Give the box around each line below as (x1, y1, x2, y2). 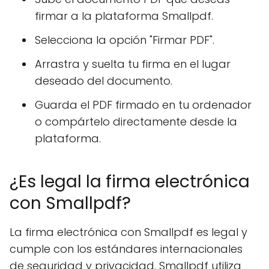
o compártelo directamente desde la (35, 114, 237, 129)
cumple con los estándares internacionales (10, 241, 243, 256)
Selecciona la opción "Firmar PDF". (35, 32, 214, 47)
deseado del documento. (35, 73, 172, 88)
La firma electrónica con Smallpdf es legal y (10, 225, 247, 240)
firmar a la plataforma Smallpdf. (35, 8, 213, 23)
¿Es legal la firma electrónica (10, 170, 250, 193)
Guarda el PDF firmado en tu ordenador (35, 97, 252, 112)
